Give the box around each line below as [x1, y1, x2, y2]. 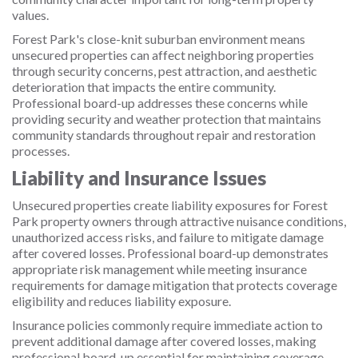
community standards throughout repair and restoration [12, 127, 316, 142]
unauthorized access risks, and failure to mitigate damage [12, 229, 324, 245]
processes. [12, 143, 70, 158]
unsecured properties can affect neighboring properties [12, 47, 314, 62]
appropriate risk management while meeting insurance [12, 261, 307, 276]
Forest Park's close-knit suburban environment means [12, 31, 305, 46]
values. [12, 7, 49, 22]
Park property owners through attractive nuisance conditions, [12, 213, 346, 229]
